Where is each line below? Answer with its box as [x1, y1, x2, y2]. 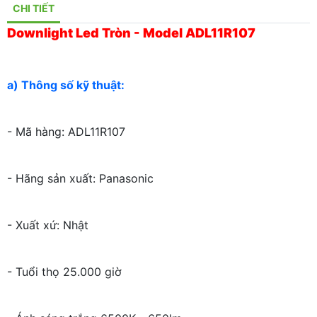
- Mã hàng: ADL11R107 [7, 125, 125, 139]
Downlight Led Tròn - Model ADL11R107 [7, 25, 255, 41]
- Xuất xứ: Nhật [7, 218, 88, 233]
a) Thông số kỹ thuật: [7, 78, 127, 93]
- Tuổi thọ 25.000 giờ [7, 265, 122, 279]
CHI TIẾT [13, 2, 54, 15]
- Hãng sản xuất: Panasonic [7, 171, 154, 186]
